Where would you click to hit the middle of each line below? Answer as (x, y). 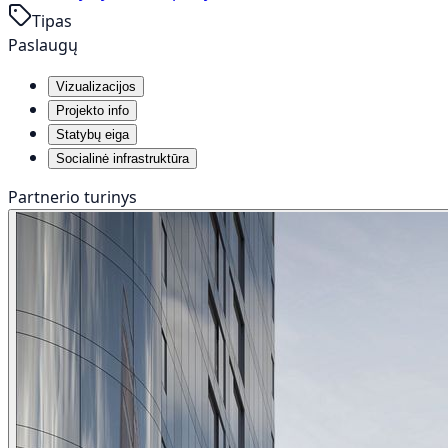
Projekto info (92, 110)
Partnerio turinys (72, 196)
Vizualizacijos (96, 86)
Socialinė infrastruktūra (122, 158)
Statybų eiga (92, 134)
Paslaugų (43, 44)
